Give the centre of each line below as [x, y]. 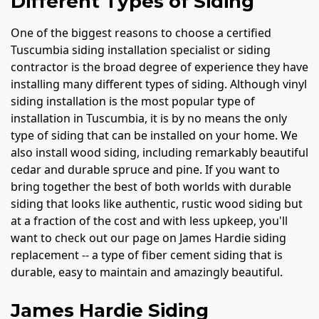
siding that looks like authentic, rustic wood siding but [157, 203]
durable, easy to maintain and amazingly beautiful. [147, 272]
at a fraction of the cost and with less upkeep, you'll [149, 220]
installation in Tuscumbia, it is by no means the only [149, 118]
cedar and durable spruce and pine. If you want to [145, 169]
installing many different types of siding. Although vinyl [159, 84]
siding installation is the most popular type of [133, 101]
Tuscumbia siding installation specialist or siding [141, 49]
